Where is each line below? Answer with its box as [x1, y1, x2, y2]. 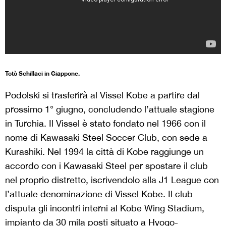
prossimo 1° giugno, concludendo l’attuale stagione [5, 103, 214, 115]
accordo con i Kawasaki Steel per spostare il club [5, 160, 208, 171]
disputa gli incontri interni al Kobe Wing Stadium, [5, 202, 204, 213]
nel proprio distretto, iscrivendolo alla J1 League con [5, 174, 219, 185]
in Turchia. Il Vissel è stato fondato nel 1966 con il [5, 118, 206, 129]
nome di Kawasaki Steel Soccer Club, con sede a [5, 132, 207, 143]
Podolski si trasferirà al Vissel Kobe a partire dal [5, 89, 200, 100]
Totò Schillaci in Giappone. [5, 69, 80, 77]
